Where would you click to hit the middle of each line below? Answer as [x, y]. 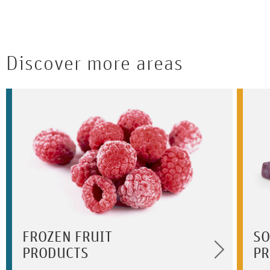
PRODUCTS [55, 254]
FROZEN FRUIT [67, 237]
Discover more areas [95, 64]
